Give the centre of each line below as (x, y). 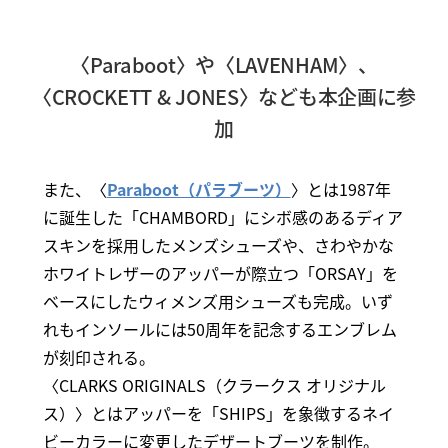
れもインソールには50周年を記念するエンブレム (219, 329)
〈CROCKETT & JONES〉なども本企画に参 (224, 97)
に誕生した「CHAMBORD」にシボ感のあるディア (222, 217)
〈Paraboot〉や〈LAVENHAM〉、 (224, 65)
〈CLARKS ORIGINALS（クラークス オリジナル (214, 385)
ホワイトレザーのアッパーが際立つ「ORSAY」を (220, 273)
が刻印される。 (98, 357)
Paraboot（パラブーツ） (198, 189)
